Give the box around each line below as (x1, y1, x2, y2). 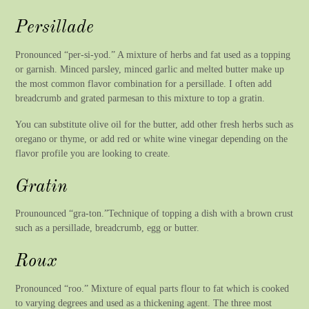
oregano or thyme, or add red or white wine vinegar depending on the (15, 132, 288, 144)
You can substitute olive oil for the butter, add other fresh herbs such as (15, 118, 294, 130)
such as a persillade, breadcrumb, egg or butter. (15, 222, 200, 234)
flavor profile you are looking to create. (15, 147, 171, 159)
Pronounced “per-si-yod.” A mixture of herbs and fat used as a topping (15, 48, 291, 60)
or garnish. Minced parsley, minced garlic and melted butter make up (15, 63, 285, 74)
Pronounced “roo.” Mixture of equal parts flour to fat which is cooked (15, 282, 290, 294)
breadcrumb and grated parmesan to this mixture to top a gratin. (15, 92, 266, 103)
